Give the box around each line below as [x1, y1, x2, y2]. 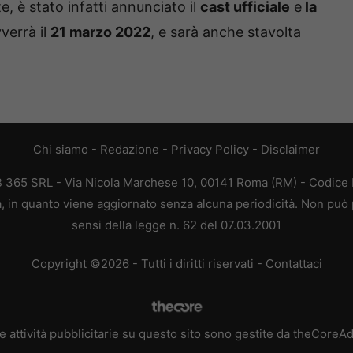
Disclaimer [261, 141, 320, 157]
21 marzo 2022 [50, 23, 150, 40]
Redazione [100, 141, 159, 157]
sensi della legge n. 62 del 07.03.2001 [72, 217, 281, 232]
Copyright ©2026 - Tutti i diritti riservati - [31, 256, 266, 272]
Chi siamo [33, 141, 88, 157]
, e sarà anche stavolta [150, 23, 301, 40]
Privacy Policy [171, 141, 249, 157]
